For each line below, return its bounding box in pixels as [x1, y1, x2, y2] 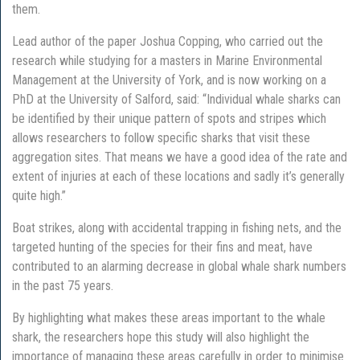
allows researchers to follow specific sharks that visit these [12, 129, 310, 145]
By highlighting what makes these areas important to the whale [12, 309, 325, 325]
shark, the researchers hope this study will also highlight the [12, 329, 309, 345]
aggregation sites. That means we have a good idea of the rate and [12, 149, 347, 165]
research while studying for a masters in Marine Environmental [12, 52, 322, 68]
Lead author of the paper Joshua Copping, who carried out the [12, 33, 323, 49]
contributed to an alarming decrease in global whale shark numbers [12, 258, 346, 274]
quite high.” [12, 187, 66, 203]
